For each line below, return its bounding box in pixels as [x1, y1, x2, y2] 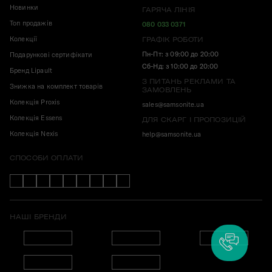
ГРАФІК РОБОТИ [142, 35, 203, 44]
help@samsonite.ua [142, 129, 202, 138]
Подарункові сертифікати [10, 50, 93, 59]
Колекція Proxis [10, 98, 60, 107]
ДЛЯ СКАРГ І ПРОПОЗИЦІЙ [142, 115, 246, 124]
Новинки [10, 3, 39, 12]
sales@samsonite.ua [142, 100, 204, 109]
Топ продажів [10, 19, 52, 28]
